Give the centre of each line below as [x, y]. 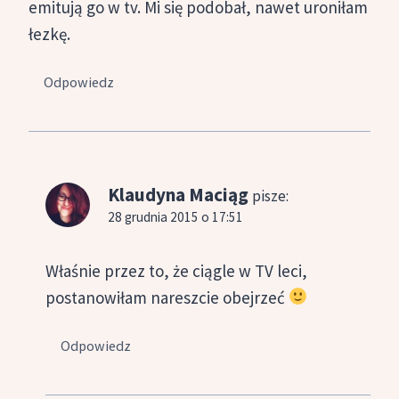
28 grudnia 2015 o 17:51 [175, 217]
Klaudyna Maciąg [178, 195]
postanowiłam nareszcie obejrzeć [167, 297]
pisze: [270, 196]
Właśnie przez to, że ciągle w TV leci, [176, 270]
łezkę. [49, 33]
